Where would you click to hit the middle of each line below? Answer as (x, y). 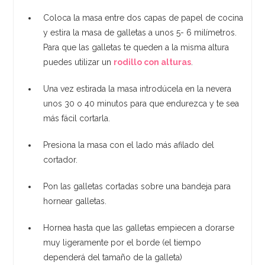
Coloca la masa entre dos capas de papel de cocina (143, 17)
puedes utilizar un (79, 62)
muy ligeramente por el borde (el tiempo (122, 242)
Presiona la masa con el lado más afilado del (129, 145)
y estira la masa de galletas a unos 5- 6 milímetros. (140, 32)
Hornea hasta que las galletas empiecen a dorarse (139, 227)
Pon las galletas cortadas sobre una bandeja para (137, 186)
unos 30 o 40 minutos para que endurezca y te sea (141, 103)
